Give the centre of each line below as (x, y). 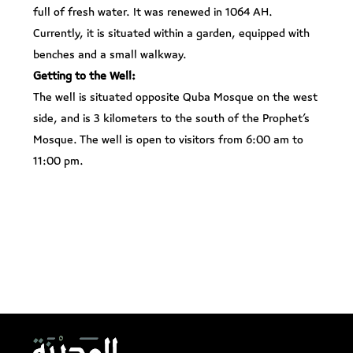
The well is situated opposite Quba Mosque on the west (175, 97)
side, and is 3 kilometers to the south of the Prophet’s (171, 118)
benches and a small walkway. (110, 54)
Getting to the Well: (84, 76)
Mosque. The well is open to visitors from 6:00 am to (168, 139)
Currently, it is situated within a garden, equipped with (171, 33)
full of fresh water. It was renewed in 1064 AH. (153, 12)
